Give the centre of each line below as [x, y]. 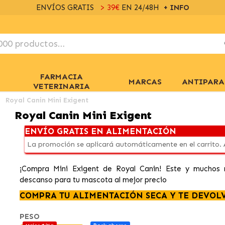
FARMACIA [61, 77]
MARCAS [145, 81]
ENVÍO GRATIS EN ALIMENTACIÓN [100, 131]
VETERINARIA [61, 86]
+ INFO [176, 8]
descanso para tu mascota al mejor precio [93, 180]
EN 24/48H [141, 8]
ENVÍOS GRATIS [66, 8]
